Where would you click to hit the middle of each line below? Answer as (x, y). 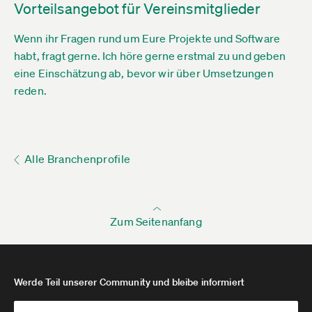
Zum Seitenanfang (156, 221)
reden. (30, 91)
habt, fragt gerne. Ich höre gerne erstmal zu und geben (150, 56)
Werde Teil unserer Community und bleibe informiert (129, 282)
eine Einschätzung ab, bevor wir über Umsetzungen (144, 73)
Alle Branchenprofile (78, 159)
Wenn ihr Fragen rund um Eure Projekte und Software (147, 38)
